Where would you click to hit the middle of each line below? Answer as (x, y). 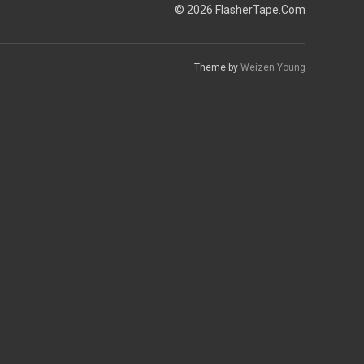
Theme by (217, 67)
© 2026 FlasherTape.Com (240, 10)
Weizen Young (273, 67)
